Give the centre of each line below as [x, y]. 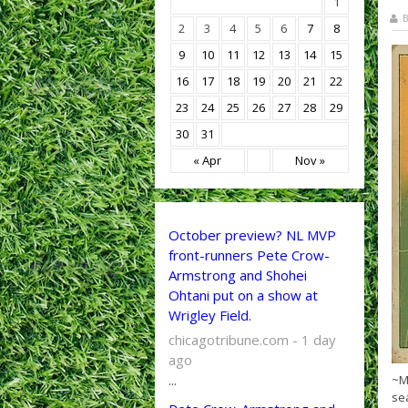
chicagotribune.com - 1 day [252, 340]
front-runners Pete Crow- [249, 255]
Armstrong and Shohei [237, 275]
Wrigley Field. [209, 315]
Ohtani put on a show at [243, 295]
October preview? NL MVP [252, 235]
